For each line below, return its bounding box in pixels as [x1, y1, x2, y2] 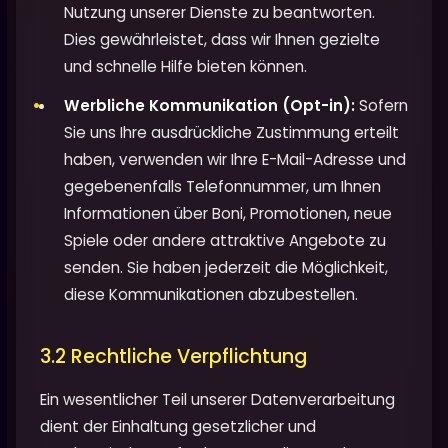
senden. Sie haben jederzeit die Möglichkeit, [64, 257, 388, 279]
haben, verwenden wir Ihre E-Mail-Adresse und [64, 149, 406, 171]
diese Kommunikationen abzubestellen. [64, 284, 358, 306]
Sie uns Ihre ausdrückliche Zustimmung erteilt [64, 122, 399, 144]
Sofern [355, 95, 408, 117]
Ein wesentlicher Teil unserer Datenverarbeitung [40, 389, 395, 411]
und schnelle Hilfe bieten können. [64, 56, 307, 78]
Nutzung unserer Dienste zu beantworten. [64, 2, 375, 24]
